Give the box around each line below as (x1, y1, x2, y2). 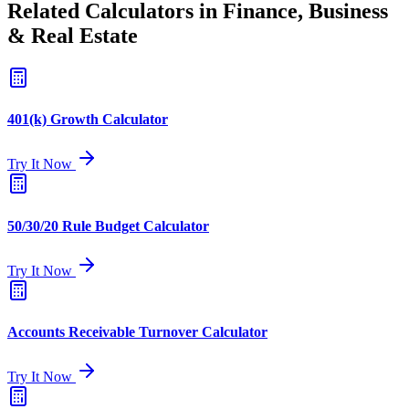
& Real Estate (7, 23, 138, 47)
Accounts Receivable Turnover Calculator (7, 324, 267, 341)
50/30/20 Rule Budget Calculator (7, 217, 209, 234)
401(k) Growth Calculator (7, 111, 168, 128)
